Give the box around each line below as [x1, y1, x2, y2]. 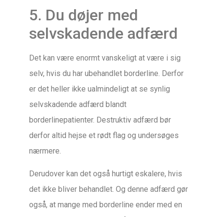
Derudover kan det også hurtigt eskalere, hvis [29, 169, 182, 178]
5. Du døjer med [29, 6, 138, 25]
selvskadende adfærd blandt [29, 100, 126, 109]
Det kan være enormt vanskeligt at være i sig [29, 53, 181, 63]
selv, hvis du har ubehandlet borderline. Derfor [29, 69, 184, 78]
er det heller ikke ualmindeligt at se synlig [29, 84, 170, 94]
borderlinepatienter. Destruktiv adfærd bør [29, 115, 171, 125]
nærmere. [29, 146, 61, 156]
